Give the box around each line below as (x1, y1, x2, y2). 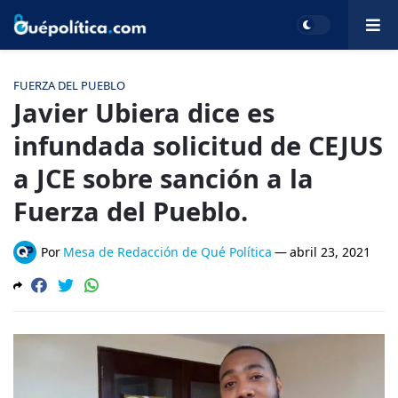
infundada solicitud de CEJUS (13, 128, 383, 163)
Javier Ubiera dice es (13, 95, 275, 130)
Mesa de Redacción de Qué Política (63, 243, 272, 260)
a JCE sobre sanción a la (13, 161, 314, 195)
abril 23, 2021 (290, 243, 370, 260)
